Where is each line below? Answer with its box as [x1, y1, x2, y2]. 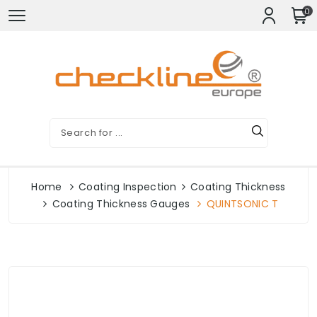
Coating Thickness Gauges [52, 197, 190, 211]
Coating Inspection [79, 180, 177, 194]
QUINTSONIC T [206, 197, 279, 211]
